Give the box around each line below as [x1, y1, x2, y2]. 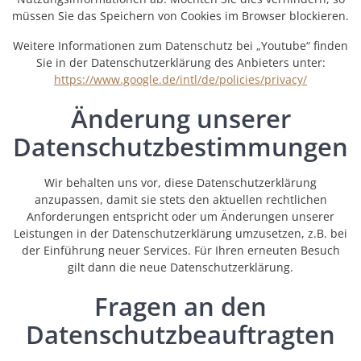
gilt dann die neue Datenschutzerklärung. [68, 259, 293, 276]
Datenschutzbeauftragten [26, 317, 335, 352]
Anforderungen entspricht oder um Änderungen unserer [27, 209, 334, 225]
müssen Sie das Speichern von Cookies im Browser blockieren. [12, 8, 349, 24]
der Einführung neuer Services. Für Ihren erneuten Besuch [21, 243, 340, 259]
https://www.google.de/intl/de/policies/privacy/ [54, 72, 307, 88]
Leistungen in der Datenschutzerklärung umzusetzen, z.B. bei [14, 226, 347, 242]
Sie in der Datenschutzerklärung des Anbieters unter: [35, 55, 326, 71]
